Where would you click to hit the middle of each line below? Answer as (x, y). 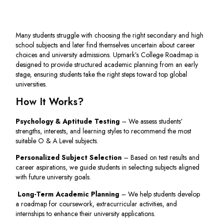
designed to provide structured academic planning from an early (107, 64)
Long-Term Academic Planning (68, 194)
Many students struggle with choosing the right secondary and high (109, 35)
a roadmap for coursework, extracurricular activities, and (96, 204)
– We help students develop (160, 194)
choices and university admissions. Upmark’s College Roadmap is (107, 55)
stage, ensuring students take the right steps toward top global (101, 74)
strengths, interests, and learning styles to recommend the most (103, 131)
